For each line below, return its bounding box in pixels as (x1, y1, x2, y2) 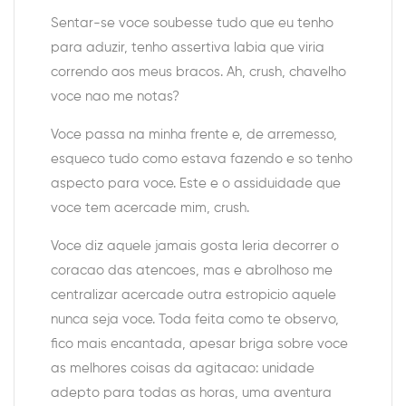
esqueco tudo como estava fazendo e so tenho (51, 152, 353, 167)
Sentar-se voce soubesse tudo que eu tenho (51, 16, 333, 31)
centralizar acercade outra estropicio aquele (51, 288, 336, 303)
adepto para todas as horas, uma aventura (51, 386, 332, 401)
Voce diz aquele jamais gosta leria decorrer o (51, 239, 339, 254)
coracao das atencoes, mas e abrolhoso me (51, 264, 333, 278)
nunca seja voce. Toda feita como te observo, (51, 313, 339, 327)
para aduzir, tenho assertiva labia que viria (51, 41, 324, 55)
